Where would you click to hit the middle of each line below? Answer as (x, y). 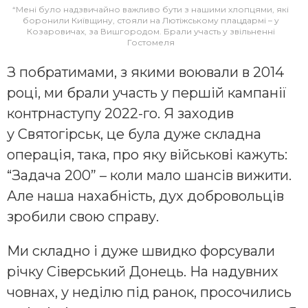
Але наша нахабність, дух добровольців (145, 196)
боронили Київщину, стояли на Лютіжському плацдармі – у (151, 21)
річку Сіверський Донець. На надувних (143, 272)
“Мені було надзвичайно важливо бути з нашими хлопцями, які (151, 10)
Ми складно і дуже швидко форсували (141, 251)
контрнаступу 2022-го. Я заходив (120, 114)
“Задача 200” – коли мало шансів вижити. (149, 176)
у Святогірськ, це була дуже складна (134, 134)
